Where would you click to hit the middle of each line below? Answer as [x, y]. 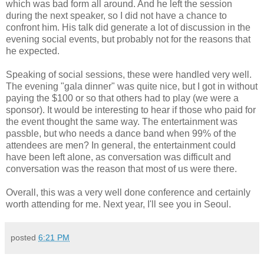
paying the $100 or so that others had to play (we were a [122, 98]
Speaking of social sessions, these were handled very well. [129, 74]
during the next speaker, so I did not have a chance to [116, 15]
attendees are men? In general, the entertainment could [121, 145]
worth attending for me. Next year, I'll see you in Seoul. [118, 204]
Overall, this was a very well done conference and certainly [128, 192]
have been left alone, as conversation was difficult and [118, 157]
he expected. [33, 51]
